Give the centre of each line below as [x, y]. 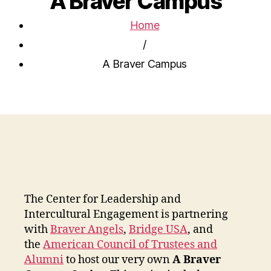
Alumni [44, 260]
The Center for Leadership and [103, 200]
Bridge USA [158, 230]
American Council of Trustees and [130, 245]
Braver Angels [87, 230]
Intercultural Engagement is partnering [126, 215]
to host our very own [118, 260]
